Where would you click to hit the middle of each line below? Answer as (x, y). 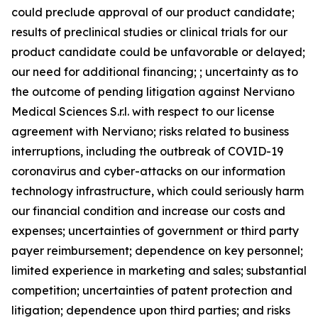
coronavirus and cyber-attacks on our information (148, 171)
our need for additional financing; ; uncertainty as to (155, 72)
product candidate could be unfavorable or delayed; (158, 52)
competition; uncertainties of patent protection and (152, 290)
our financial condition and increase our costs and (148, 211)
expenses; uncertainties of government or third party (155, 231)
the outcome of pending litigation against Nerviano (153, 92)
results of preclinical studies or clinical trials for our (149, 32)
